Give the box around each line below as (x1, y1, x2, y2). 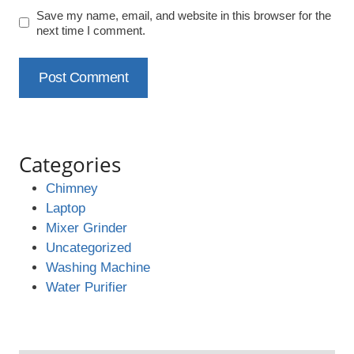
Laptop (46, 201, 85, 217)
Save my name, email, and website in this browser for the (36, 8, 332, 22)
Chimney (46, 181, 98, 197)
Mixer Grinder (46, 220, 127, 236)
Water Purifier (46, 280, 127, 296)
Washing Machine (46, 260, 150, 276)
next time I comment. (36, 23, 146, 37)
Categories (19, 150, 121, 179)
